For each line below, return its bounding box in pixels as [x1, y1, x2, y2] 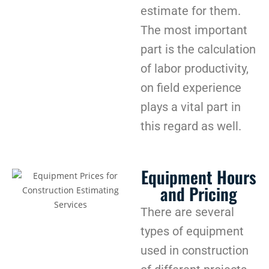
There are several [141, 204, 234, 219]
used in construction [141, 243, 249, 258]
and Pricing [160, 181, 237, 206]
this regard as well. [141, 118, 244, 133]
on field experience [141, 80, 241, 95]
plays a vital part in [141, 99, 241, 114]
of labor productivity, [141, 61, 249, 76]
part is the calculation [141, 41, 256, 56]
